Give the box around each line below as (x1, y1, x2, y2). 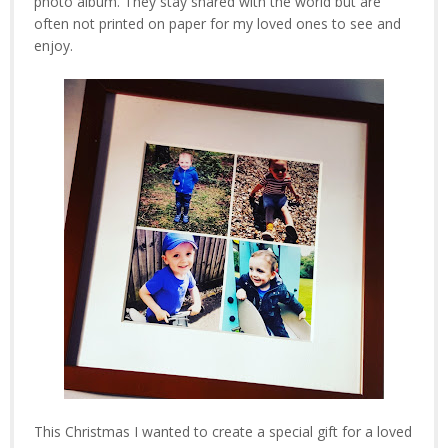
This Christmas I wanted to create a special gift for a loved (34, 422, 412, 441)
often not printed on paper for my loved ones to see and (34, 14, 401, 33)
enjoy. (34, 36, 77, 55)
